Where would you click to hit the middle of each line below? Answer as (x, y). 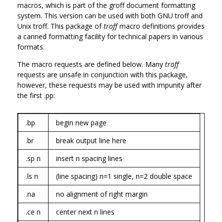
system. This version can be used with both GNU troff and (110, 15)
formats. (31, 47)
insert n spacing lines (89, 158)
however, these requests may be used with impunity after (110, 85)
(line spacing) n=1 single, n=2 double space (124, 176)
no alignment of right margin (102, 194)
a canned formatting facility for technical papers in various (110, 36)
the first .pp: (36, 95)
